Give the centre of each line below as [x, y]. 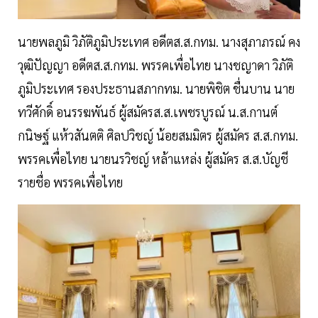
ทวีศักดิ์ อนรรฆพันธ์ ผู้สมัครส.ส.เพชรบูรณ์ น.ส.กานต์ [148, 112]
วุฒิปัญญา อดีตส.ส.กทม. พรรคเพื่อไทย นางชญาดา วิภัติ [155, 65]
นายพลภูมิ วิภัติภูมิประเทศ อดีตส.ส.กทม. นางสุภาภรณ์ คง [159, 42]
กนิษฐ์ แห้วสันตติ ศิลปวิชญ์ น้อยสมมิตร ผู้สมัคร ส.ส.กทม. [158, 136]
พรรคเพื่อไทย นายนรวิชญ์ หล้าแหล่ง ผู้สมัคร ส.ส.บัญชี [153, 159]
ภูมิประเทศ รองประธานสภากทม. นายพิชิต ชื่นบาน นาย [156, 89]
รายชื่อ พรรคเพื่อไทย [72, 182]
